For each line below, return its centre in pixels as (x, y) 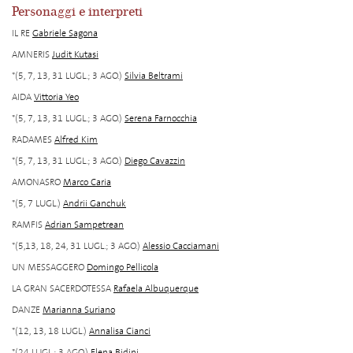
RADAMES (32, 140)
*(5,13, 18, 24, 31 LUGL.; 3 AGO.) (76, 246)
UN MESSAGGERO (48, 268)
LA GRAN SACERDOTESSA (61, 289)
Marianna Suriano (79, 310)
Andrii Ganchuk (95, 204)
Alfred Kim (76, 140)
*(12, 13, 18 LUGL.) (49, 331)
